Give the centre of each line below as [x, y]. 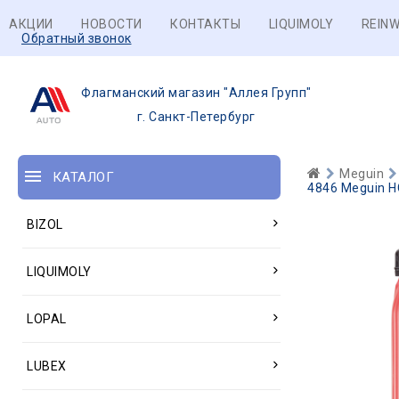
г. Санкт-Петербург [196, 117]
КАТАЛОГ [83, 177]
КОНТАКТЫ [205, 24]
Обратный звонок [77, 38]
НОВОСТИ [112, 24]
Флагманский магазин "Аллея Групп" [196, 93]
